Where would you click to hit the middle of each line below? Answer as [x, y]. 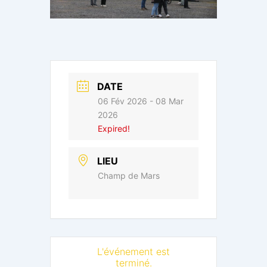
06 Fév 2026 [122, 101]
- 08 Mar [165, 101]
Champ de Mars [129, 176]
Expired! [114, 129]
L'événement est [133, 252]
